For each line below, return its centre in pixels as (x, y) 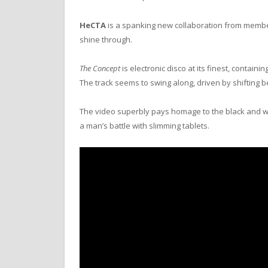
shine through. (106, 39)
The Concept (100, 68)
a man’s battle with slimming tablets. (144, 126)
